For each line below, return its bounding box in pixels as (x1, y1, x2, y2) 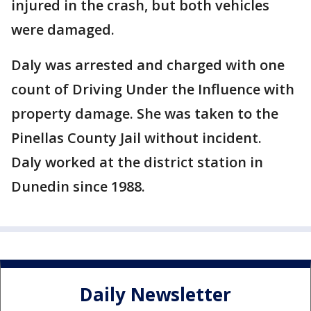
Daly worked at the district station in (11, 153, 263, 172)
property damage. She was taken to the (11, 104, 278, 124)
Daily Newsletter (80, 281, 231, 307)
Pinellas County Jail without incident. (11, 128, 262, 148)
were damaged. (11, 20, 115, 40)
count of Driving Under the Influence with (11, 80, 294, 99)
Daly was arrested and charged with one (11, 56, 285, 75)
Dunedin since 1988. (11, 177, 145, 196)
